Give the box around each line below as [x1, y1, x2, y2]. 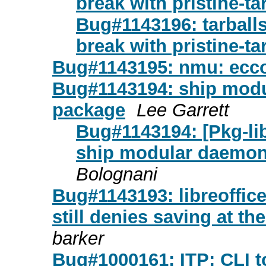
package [52, 99, 125, 121]
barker [52, 227, 104, 249]
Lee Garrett [137, 99, 229, 121]
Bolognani [76, 163, 157, 185]
